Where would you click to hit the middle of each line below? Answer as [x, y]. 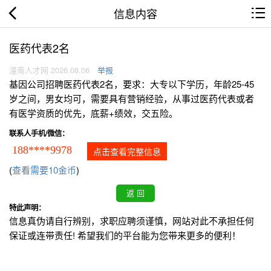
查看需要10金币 [44, 170]
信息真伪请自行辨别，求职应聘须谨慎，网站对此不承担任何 [132, 221]
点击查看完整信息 [127, 152]
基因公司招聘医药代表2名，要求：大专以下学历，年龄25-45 [132, 84]
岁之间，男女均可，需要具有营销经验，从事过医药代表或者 [132, 99]
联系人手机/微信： [39, 133]
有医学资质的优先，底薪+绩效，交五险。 [93, 113]
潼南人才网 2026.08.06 [49, 70]
